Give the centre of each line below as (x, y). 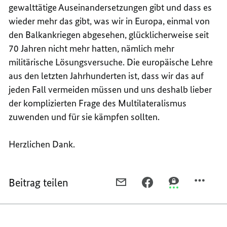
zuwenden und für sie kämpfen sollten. (84, 117)
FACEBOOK (171, 194)
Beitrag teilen (39, 182)
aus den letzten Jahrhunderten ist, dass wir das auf (106, 75)
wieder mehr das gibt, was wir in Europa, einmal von (109, 21)
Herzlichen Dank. (42, 144)
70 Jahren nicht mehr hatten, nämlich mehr (92, 48)
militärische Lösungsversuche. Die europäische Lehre (111, 62)
